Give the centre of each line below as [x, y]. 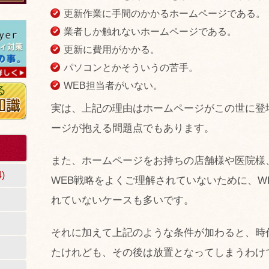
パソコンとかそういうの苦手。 [131, 68]
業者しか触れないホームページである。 [150, 32]
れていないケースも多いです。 [122, 201]
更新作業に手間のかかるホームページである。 [165, 14]
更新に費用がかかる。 [112, 50]
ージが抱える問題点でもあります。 [133, 128]
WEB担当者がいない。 [113, 86]
